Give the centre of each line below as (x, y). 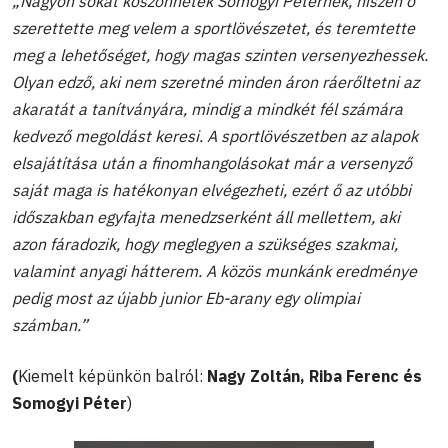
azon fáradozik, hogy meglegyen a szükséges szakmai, (205, 243)
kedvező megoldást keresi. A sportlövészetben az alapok (215, 135)
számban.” (50, 324)
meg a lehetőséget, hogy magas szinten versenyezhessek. (220, 54)
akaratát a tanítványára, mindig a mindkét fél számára (207, 108)
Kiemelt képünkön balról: (110, 375)
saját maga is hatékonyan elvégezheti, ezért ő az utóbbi (211, 189)
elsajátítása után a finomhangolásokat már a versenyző (212, 162)
